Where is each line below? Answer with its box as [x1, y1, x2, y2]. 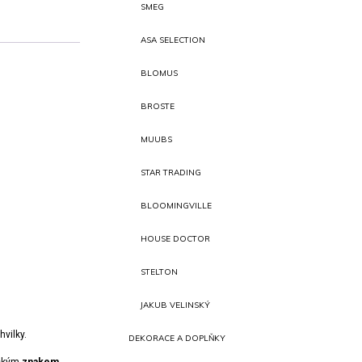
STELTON [141, 267, 179, 277]
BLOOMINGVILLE [141, 200, 213, 211]
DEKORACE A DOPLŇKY [128, 333, 226, 343]
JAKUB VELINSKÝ [141, 300, 211, 310]
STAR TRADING [141, 167, 202, 178]
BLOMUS [141, 68, 179, 78]
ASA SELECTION [141, 35, 206, 45]
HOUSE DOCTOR [141, 234, 211, 244]
